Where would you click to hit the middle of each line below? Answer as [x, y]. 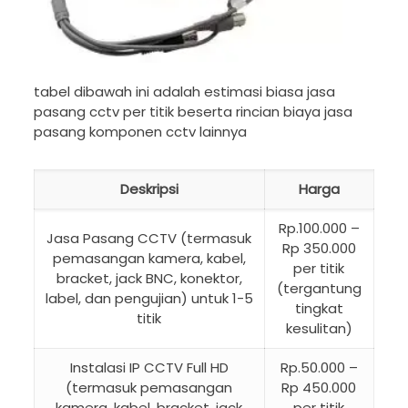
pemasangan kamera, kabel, [149, 259]
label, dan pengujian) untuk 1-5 [149, 299]
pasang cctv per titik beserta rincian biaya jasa [193, 112]
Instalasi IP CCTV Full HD [149, 368]
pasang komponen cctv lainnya [140, 132]
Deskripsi [149, 189]
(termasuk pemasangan [149, 388]
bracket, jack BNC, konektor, [149, 279]
